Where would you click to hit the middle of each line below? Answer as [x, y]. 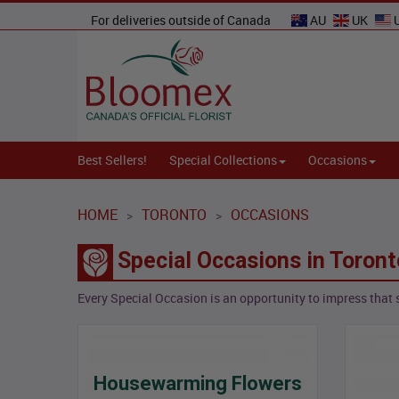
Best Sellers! [112, 160]
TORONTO [174, 215]
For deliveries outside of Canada [182, 20]
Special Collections [223, 160]
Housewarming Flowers [198, 384]
